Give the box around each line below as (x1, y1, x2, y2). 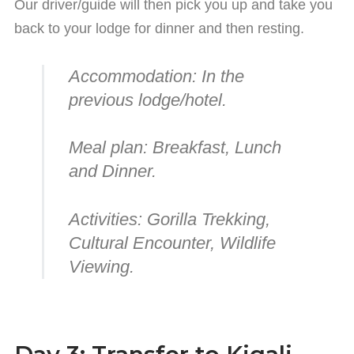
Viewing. (68, 257, 134, 277)
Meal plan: (68, 137, 148, 158)
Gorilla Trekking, (141, 209, 270, 230)
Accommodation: (68, 66, 197, 86)
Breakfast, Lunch (147, 137, 281, 158)
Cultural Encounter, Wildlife (68, 233, 276, 254)
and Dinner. (68, 161, 156, 182)
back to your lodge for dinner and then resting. (14, 21, 304, 37)
